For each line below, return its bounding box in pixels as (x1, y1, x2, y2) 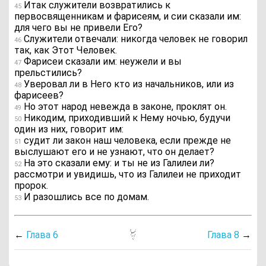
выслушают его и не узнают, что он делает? (14, 145, 215, 157)
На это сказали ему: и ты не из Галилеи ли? (21, 157, 215, 169)
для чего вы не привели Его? (14, 21, 143, 33)
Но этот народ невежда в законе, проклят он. (21, 100, 227, 112)
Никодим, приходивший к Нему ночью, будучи (21, 112, 231, 123)
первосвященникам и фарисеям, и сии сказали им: (14, 10, 242, 22)
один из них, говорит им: (14, 123, 124, 135)
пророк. (14, 179, 49, 191)
